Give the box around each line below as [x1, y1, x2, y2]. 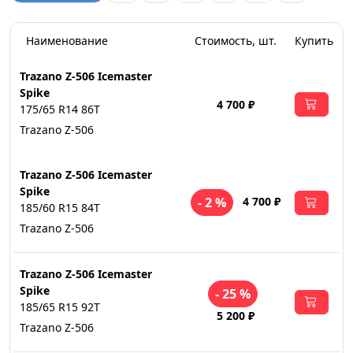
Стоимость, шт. [195, 33, 277, 48]
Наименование [26, 33, 108, 48]
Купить [295, 33, 333, 48]
